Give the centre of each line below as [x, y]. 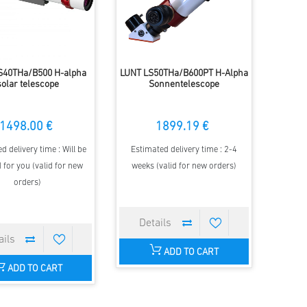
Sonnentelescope [184, 85]
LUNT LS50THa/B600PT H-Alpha [184, 74]
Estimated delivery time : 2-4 [184, 150]
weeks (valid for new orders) [184, 167]
